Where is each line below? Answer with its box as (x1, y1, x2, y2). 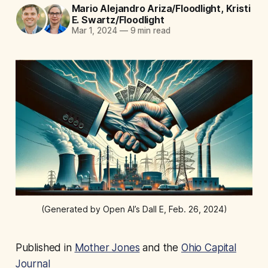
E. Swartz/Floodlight (71, 13, 165, 26)
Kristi (226, 2, 251, 14)
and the (139, 241, 181, 254)
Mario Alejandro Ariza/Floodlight (71, 2, 221, 14)
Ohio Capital (181, 241, 236, 254)
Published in (15, 241, 75, 254)
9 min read (127, 25, 170, 35)
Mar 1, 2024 (71, 25, 117, 35)
